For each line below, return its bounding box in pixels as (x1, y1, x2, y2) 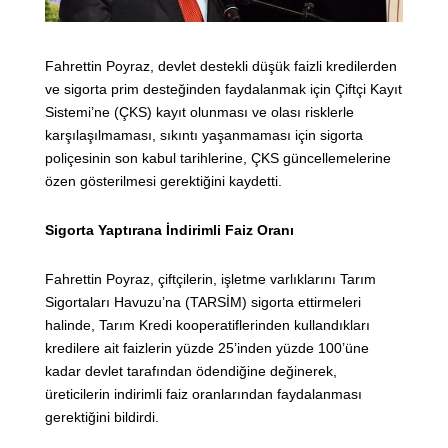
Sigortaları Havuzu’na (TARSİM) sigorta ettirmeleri (45, 294, 361, 311)
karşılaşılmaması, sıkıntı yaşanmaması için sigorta (45, 127, 363, 144)
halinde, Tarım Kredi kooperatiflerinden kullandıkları (45, 317, 370, 334)
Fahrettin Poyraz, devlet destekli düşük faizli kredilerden (45, 58, 397, 75)
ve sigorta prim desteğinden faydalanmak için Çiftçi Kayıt (45, 81, 402, 98)
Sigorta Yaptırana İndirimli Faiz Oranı (45, 222, 294, 239)
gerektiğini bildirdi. (45, 409, 159, 426)
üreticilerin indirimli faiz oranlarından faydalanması (45, 386, 362, 403)
